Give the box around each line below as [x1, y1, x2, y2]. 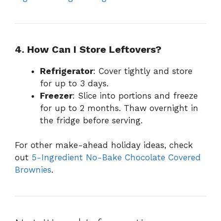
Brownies [15, 165, 51, 175]
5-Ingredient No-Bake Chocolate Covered [32, 152, 201, 163]
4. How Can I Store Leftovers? [15, 43, 161, 55]
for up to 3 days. [40, 78, 109, 88]
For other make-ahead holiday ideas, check [15, 140, 193, 150]
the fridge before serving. [40, 115, 143, 125]
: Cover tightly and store [93, 66, 192, 76]
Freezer [40, 90, 73, 101]
